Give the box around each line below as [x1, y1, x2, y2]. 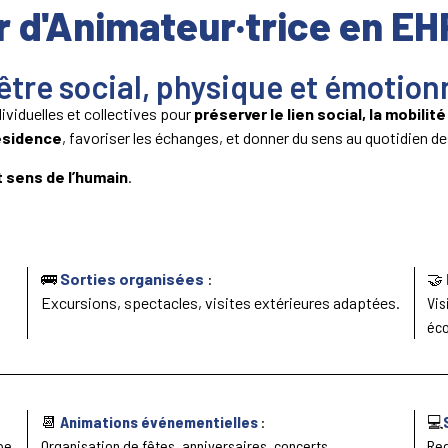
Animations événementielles [59, 411, 261, 431]
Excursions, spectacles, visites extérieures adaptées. [40, 292, 400, 312]
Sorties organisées [59, 268, 207, 288]
